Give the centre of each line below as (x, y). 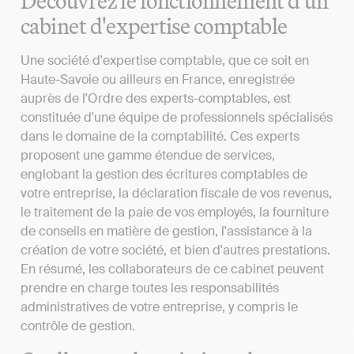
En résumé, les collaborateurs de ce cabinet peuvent (172, 269)
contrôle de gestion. (78, 326)
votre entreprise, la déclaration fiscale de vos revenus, (176, 194)
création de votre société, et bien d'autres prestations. (175, 250)
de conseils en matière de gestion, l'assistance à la (166, 232)
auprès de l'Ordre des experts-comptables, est (156, 99)
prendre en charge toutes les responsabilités (150, 288)
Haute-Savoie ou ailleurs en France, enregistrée (158, 80)
